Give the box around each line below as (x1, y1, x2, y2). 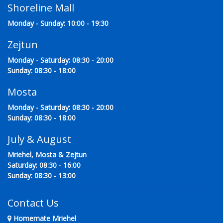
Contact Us (7, 196, 59, 210)
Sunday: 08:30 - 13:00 (7, 171, 76, 181)
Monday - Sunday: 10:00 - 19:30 (7, 18, 109, 28)
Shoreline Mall (7, 1, 74, 15)
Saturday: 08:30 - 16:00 (7, 160, 81, 170)
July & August (7, 132, 71, 146)
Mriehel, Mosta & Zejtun (7, 150, 87, 160)
